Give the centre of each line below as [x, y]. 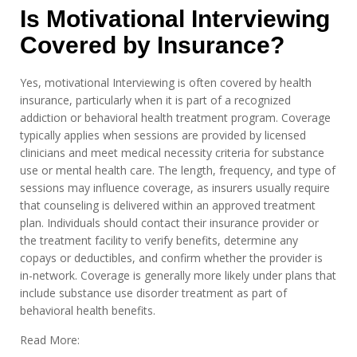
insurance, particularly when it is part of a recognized [155, 100]
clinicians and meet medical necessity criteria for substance [172, 153]
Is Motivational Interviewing [175, 19]
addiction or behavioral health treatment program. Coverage [175, 118]
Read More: [50, 340]
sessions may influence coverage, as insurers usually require [175, 188]
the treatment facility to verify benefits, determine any [159, 240]
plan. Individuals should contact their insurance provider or [169, 223]
